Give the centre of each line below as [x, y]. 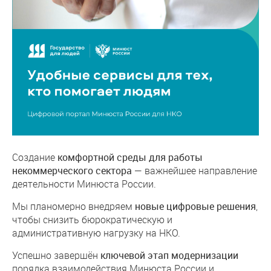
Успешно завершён [56, 255]
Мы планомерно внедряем [73, 206]
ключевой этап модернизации [169, 255]
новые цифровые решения [195, 206]
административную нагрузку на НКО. [96, 233]
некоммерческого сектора [72, 171]
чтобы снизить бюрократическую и [92, 219]
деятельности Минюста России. [84, 184]
